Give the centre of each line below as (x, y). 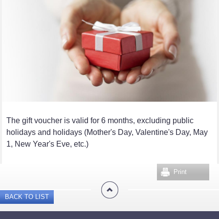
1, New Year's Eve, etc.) (48, 144)
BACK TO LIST (27, 197)
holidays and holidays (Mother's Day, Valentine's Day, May (107, 132)
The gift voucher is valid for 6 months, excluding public (100, 121)
